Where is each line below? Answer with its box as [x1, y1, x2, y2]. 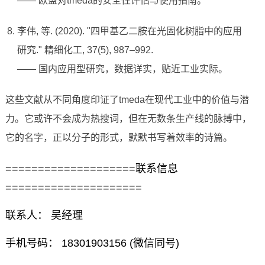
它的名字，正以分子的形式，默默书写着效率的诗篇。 [5, 132, 232, 143]
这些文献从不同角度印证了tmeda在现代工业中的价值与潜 [5, 95, 249, 105]
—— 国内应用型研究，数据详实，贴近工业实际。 [17, 64, 228, 75]
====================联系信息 [5, 163, 178, 175]
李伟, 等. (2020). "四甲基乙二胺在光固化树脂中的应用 [17, 26, 242, 37]
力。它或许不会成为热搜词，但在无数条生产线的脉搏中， [5, 114, 251, 124]
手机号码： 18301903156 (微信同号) [5, 237, 179, 250]
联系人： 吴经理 [5, 209, 83, 222]
